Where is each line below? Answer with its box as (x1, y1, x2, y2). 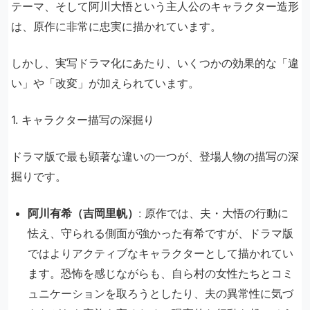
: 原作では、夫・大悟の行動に (138, 206, 289, 221)
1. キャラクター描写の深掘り (11, 113, 154, 127)
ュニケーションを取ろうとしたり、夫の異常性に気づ (28, 286, 293, 301)
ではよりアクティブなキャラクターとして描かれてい (28, 246, 293, 261)
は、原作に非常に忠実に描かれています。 (11, 19, 221, 34)
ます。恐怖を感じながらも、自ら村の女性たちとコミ (28, 266, 293, 281)
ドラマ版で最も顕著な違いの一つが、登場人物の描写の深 (11, 149, 299, 164)
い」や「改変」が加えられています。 (11, 76, 199, 91)
